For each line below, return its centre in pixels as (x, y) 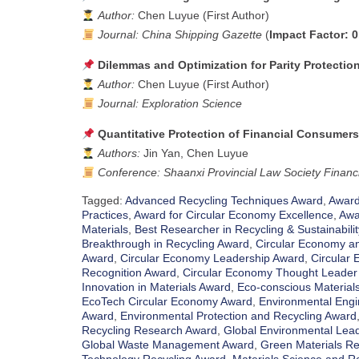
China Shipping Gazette (202, 35)
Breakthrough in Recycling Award (165, 244)
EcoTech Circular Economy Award (167, 302)
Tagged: (103, 201)
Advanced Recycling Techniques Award (224, 201)
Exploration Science (192, 104)
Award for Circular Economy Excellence (234, 215)
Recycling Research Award (149, 331)
